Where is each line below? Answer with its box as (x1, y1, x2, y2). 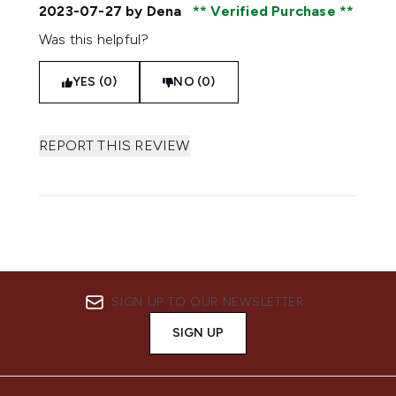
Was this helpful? (39, 31, 149, 48)
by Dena (122, 3, 186, 19)
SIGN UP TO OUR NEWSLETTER (111, 294, 304, 309)
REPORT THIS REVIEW (39, 137, 190, 154)
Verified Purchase (207, 3, 340, 19)
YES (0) (72, 74, 118, 89)
